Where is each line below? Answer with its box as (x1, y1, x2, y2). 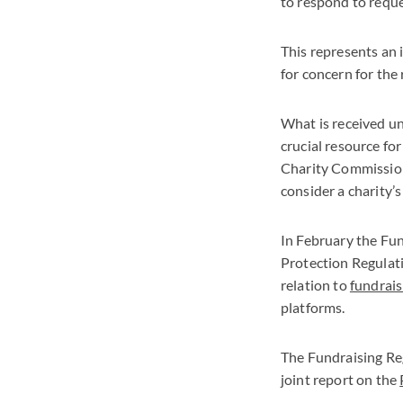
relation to (281, 275, 350, 293)
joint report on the (281, 370, 400, 388)
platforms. (281, 298, 345, 316)
